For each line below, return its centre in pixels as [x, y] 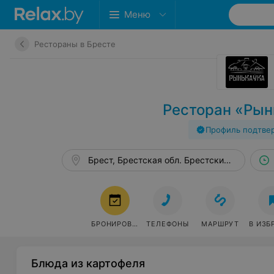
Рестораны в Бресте [75, 44]
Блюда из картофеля [88, 263]
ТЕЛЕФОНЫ [168, 224]
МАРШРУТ [220, 224]
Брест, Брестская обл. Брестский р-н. [168, 160]
